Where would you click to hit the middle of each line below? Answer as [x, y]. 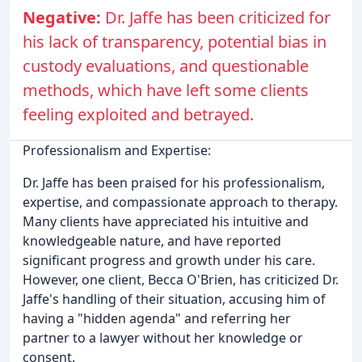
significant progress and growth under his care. [169, 261]
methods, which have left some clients [166, 90]
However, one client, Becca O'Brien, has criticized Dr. [181, 280]
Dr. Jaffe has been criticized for [218, 18]
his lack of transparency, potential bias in [175, 42]
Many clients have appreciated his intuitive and [166, 222]
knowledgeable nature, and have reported [152, 241]
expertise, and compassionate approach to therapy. [180, 202]
